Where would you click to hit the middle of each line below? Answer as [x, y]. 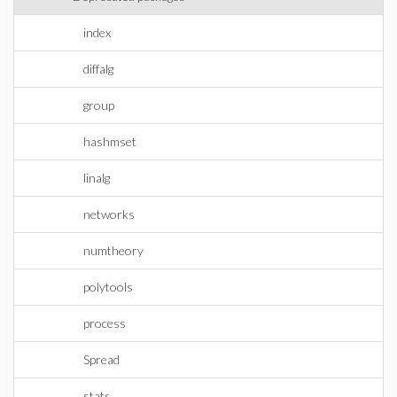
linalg [97, 178]
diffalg [98, 69]
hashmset [110, 141]
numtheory [113, 250]
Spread [101, 359]
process [105, 323]
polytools [108, 287]
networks [109, 214]
